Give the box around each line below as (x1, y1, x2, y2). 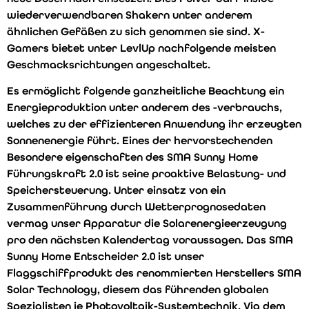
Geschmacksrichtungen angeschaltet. (7, 57, 210, 71)
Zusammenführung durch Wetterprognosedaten (7, 200, 266, 214)
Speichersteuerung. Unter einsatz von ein (7, 183, 226, 197)
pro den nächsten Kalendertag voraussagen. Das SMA (7, 233, 293, 247)
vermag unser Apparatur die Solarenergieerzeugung (7, 217, 287, 230)
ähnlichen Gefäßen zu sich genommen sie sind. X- (7, 24, 265, 38)
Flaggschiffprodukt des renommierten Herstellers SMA (7, 266, 301, 280)
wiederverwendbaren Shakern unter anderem (7, 8, 252, 21)
